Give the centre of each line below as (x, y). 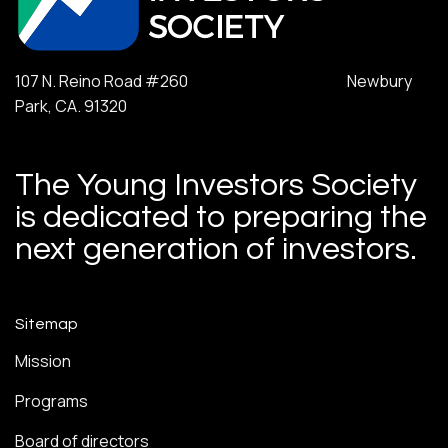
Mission (43, 361)
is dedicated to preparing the (221, 217)
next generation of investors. (216, 249)
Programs (51, 401)
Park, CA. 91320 (71, 105)
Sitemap (46, 323)
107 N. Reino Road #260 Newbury (213, 80)
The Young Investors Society (216, 185)
